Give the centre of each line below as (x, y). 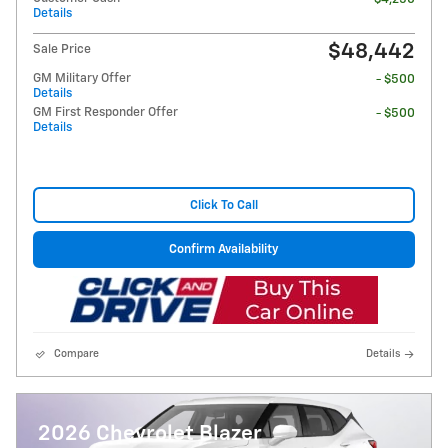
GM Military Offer (82, 79)
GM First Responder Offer (105, 113)
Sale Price (62, 50)
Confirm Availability (224, 250)
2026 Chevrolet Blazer (149, 435)
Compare (76, 353)
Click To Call (224, 205)
